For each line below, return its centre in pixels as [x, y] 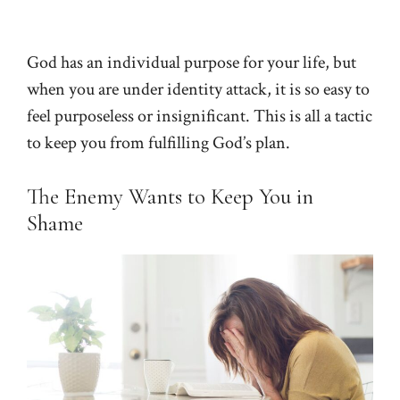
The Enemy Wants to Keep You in [170, 197]
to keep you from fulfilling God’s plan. [158, 143]
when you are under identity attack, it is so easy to [198, 90]
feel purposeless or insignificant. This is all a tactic [200, 117]
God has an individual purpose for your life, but [192, 63]
